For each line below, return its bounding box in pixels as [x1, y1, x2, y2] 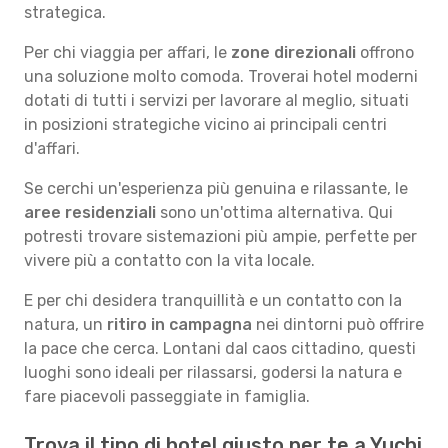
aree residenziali [24, 203, 156, 222]
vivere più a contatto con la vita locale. [24, 251, 315, 270]
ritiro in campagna [107, 315, 252, 334]
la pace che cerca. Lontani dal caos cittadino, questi [24, 339, 416, 358]
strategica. [24, 3, 106, 22]
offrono [356, 43, 414, 62]
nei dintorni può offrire [252, 315, 424, 334]
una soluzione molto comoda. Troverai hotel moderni [24, 67, 418, 86]
